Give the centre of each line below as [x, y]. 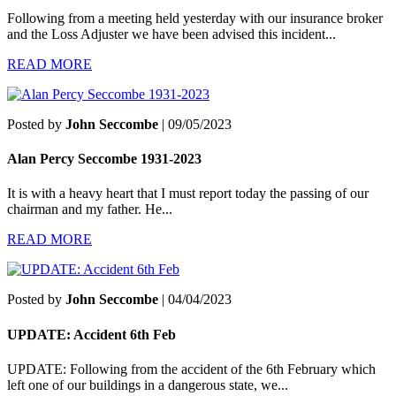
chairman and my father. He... [90, 209]
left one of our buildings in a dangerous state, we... [148, 385]
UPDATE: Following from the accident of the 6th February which [191, 369]
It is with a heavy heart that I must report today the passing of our [188, 194]
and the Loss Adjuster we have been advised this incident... [171, 34]
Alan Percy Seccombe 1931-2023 [104, 158]
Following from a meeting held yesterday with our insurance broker [195, 18]
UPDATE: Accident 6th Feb [91, 334]
